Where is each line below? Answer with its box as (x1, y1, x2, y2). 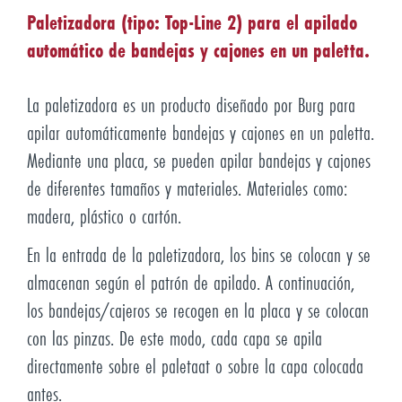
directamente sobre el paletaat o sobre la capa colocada (27, 352, 363, 380)
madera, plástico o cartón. (27, 202, 181, 230)
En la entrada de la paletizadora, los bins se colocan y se (27, 240, 371, 268)
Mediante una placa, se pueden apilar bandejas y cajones (27, 146, 371, 174)
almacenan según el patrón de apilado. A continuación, (27, 268, 354, 296)
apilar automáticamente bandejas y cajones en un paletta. (27, 118, 374, 146)
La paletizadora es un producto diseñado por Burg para (27, 91, 355, 118)
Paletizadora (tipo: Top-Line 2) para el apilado (27, 8, 357, 36)
